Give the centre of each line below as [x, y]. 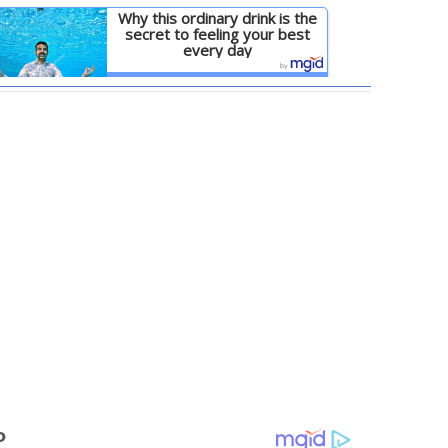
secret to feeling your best [217, 34]
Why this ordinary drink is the [217, 18]
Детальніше [217, 84]
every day [217, 50]
